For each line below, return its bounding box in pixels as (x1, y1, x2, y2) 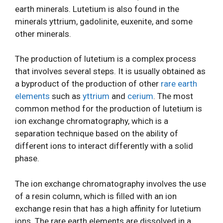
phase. (15, 153, 39, 163)
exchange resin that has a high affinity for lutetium (15, 203, 201, 214)
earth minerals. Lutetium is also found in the (15, 3, 179, 14)
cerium (127, 91, 153, 101)
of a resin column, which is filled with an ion (15, 191, 177, 201)
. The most (153, 91, 193, 101)
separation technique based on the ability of (15, 128, 178, 138)
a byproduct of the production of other (15, 79, 161, 89)
